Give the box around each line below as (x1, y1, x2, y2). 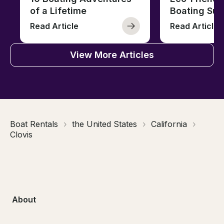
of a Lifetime (30, 5, 86, 16)
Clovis (10, 129, 32, 140)
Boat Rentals (10, 119, 58, 129)
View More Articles (70, 49, 154, 60)
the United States (72, 119, 137, 129)
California (151, 119, 187, 129)
